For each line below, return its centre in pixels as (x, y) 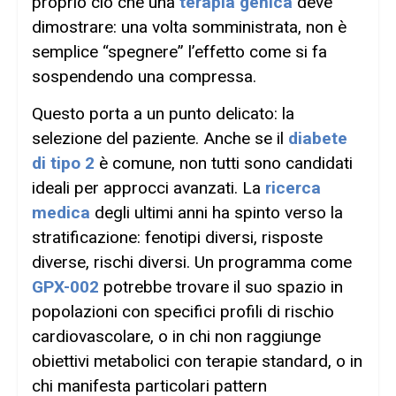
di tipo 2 (63, 164)
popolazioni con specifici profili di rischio (183, 312)
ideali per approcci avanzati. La (148, 188)
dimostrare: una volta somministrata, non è (189, 27)
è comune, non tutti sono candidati (224, 164)
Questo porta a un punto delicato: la (163, 114)
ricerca (293, 188)
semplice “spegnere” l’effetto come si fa (179, 51)
